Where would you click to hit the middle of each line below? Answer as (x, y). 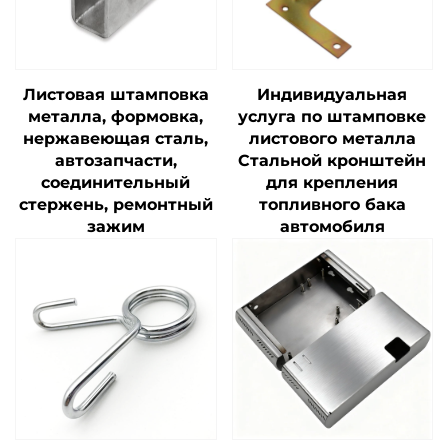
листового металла (332, 139)
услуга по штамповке (332, 117)
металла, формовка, (116, 117)
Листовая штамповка (115, 95)
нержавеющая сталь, (116, 139)
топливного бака (332, 205)
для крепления (332, 183)
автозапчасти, (115, 161)
